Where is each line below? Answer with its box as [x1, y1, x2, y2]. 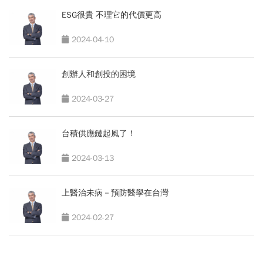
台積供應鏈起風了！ [62, 129, 136, 139]
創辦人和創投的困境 [62, 69, 136, 80]
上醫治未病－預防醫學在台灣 [62, 188, 168, 198]
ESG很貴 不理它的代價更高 [62, 10, 161, 21]
